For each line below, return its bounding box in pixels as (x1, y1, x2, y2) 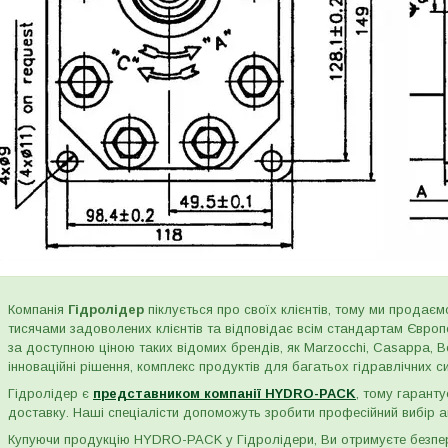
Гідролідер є (8, 386, 93, 402)
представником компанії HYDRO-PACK (93, 386, 356, 402)
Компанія (8, 302, 68, 318)
